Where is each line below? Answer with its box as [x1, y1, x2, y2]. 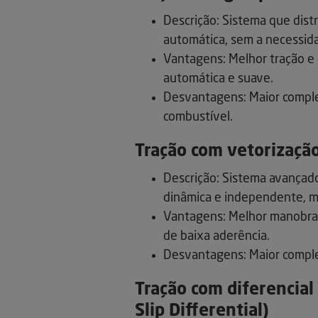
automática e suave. [163, 72, 273, 86]
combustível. [163, 111, 233, 124]
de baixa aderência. [163, 230, 270, 243]
